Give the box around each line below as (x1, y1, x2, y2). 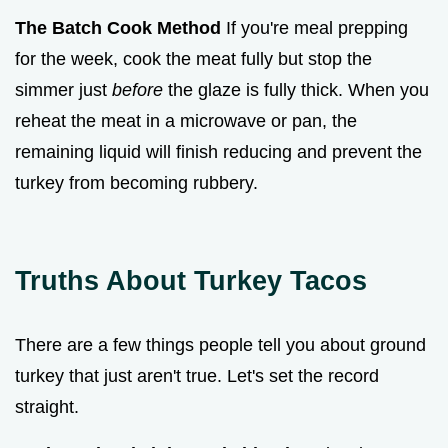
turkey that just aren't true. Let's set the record (15, 366, 379, 387)
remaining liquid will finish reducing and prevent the (15, 142, 422, 163)
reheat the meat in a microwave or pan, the (15, 111, 357, 132)
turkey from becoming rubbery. (15, 173, 258, 194)
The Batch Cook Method (15, 18, 221, 39)
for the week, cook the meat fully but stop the (15, 49, 372, 70)
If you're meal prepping (221, 18, 408, 39)
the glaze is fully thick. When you (163, 80, 429, 101)
